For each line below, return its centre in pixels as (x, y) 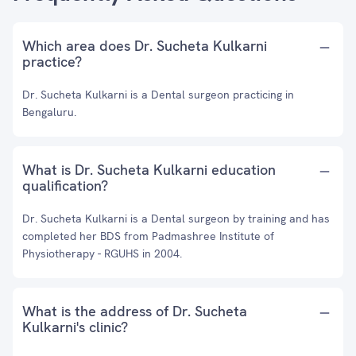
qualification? (65, 186)
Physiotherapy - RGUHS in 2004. (102, 253)
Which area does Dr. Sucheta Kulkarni (145, 46)
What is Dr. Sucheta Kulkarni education (149, 170)
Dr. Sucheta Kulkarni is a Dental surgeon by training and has (176, 219)
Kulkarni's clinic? (75, 327)
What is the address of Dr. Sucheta (135, 311)
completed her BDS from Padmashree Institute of (148, 236)
